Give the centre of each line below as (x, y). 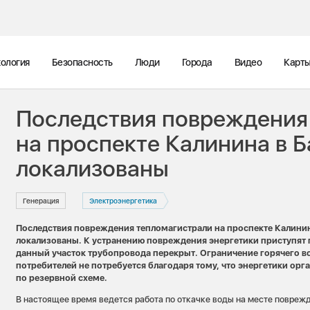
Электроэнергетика (123, 201)
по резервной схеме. (62, 278)
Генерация (41, 201)
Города (197, 62)
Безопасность (82, 62)
